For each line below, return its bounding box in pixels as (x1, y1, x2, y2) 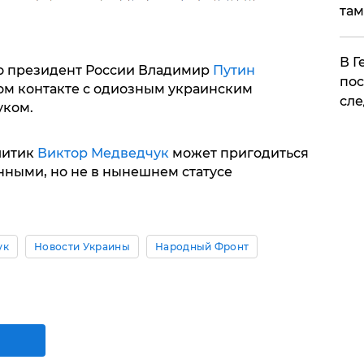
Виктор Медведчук (37, 145, 169, 161)
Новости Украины (34, 240, 130, 253)
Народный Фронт (154, 240, 249, 253)
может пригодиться (168, 145, 309, 161)
